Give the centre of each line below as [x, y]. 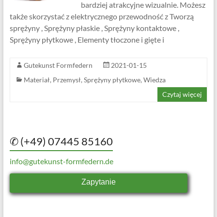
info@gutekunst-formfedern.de [61, 161]
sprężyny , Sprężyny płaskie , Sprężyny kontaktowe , [94, 28]
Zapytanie [99, 182]
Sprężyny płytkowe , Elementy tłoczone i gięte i [87, 40]
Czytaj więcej [182, 94]
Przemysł [67, 80]
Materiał [37, 80]
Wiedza [154, 80]
